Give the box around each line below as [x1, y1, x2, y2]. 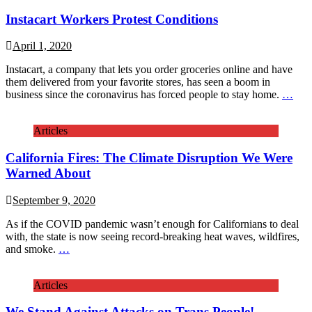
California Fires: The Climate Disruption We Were [6, 150, 292, 165]
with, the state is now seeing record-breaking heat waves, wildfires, [6, 230, 299, 242]
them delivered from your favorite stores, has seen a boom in [6, 76, 270, 88]
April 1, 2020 [13, 40, 72, 52]
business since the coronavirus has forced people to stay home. [6, 88, 282, 101]
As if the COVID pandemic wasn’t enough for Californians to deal [6, 217, 299, 230]
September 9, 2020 [13, 194, 95, 206]
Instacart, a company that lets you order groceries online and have [6, 63, 292, 76]
